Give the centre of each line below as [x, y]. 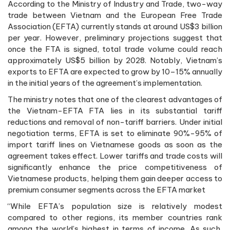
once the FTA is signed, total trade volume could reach [115, 49]
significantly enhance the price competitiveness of [115, 167]
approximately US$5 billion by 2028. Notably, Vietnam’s [115, 60]
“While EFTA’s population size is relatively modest [115, 206]
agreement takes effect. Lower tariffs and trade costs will [115, 156]
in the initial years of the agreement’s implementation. [105, 83]
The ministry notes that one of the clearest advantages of [115, 99]
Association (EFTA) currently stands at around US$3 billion [115, 26]
